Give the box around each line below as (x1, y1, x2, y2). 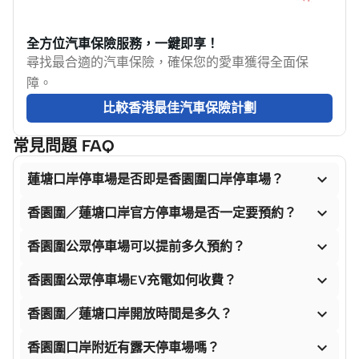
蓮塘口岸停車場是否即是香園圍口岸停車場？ (27, 171, 284, 188)
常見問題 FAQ (13, 136, 115, 156)
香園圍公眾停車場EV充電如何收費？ (27, 272, 236, 288)
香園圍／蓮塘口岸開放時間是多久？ (27, 306, 232, 322)
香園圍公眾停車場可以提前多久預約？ (27, 239, 245, 255)
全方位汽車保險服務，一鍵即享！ (26, 36, 219, 52)
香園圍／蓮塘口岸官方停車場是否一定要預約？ (27, 205, 296, 221)
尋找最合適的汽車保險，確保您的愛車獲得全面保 (26, 54, 309, 71)
